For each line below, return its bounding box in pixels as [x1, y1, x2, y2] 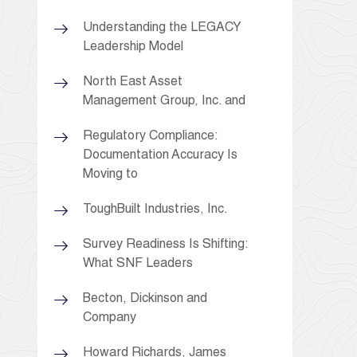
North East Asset [83, 76, 182, 89]
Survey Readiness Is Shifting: [83, 238, 248, 252]
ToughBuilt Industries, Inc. [83, 203, 228, 217]
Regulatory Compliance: [83, 130, 218, 143]
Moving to [83, 168, 138, 182]
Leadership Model [83, 41, 183, 54]
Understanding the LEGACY [83, 22, 241, 35]
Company [83, 312, 136, 325]
